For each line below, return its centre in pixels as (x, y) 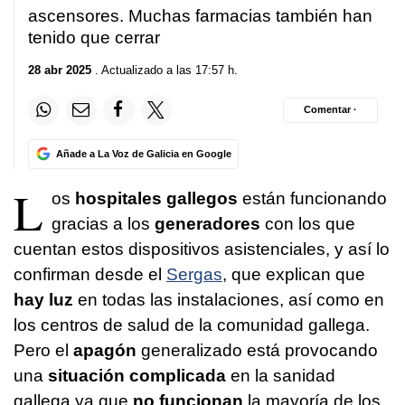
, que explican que (294, 274)
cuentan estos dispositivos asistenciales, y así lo (202, 249)
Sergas (194, 274)
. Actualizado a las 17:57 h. (165, 70)
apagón (105, 350)
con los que (308, 223)
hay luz (43, 299)
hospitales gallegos (156, 198)
